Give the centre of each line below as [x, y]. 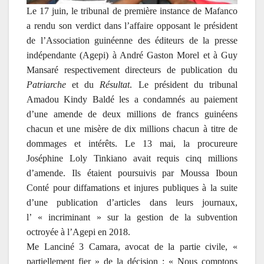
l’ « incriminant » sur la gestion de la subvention [132, 217]
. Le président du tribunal [184, 85]
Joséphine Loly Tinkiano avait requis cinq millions [132, 159]
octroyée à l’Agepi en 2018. [78, 232]
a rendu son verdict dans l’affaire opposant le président [132, 26]
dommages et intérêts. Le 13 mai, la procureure [132, 144]
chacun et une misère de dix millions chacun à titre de [132, 129]
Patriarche [46, 85]
